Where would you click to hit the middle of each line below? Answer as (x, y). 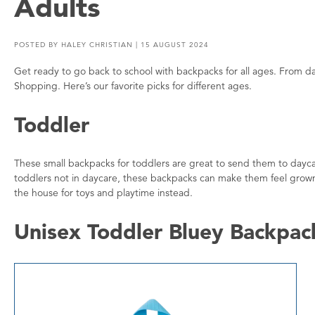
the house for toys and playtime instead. (103, 192)
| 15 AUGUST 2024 (171, 45)
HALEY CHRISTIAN (97, 45)
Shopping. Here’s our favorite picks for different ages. (133, 86)
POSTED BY (38, 45)
